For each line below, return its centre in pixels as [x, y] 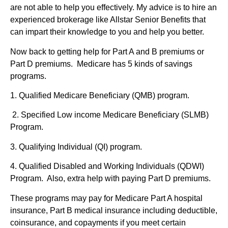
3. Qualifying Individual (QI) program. [76, 147]
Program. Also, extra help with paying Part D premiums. [111, 179]
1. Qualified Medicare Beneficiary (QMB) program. [100, 95]
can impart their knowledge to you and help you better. [107, 32]
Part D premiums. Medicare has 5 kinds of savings [101, 64]
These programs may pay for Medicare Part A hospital [106, 198]
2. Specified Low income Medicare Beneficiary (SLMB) [109, 115]
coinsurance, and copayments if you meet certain [98, 222]
